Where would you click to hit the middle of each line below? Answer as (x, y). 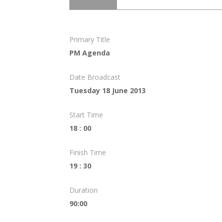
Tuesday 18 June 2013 (107, 90)
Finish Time (87, 152)
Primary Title (89, 39)
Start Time (86, 114)
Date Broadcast (95, 77)
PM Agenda (89, 53)
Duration (83, 190)
